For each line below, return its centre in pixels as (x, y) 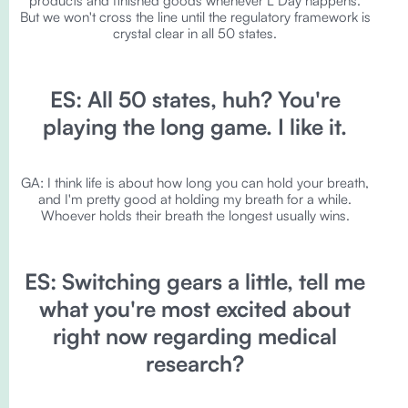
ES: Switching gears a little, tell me (195, 281)
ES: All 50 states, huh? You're (195, 99)
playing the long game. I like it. (195, 127)
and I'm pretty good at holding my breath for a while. (195, 199)
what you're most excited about (195, 309)
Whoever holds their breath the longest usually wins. (195, 215)
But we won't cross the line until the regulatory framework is (195, 17)
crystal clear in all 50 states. (195, 33)
